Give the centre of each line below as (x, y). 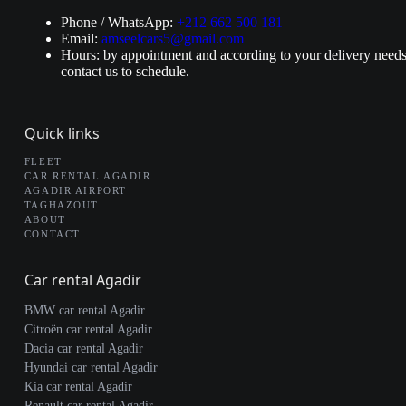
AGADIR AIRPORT (75, 190)
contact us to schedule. (125, 71)
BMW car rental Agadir (84, 310)
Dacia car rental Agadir (83, 348)
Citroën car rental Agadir (88, 329)
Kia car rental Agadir (78, 387)
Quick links (62, 133)
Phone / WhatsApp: (116, 22)
